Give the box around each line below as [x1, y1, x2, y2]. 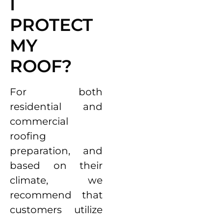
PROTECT [10, 14, 93, 35]
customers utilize [10, 203, 103, 216]
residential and [10, 100, 103, 112]
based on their [10, 159, 103, 171]
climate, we [10, 174, 103, 186]
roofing [10, 130, 46, 142]
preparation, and [10, 144, 103, 157]
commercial [10, 115, 68, 127]
